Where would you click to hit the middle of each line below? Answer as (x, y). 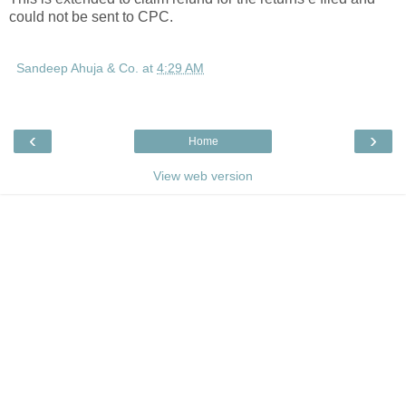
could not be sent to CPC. (91, 17)
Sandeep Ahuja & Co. (77, 68)
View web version (203, 176)
